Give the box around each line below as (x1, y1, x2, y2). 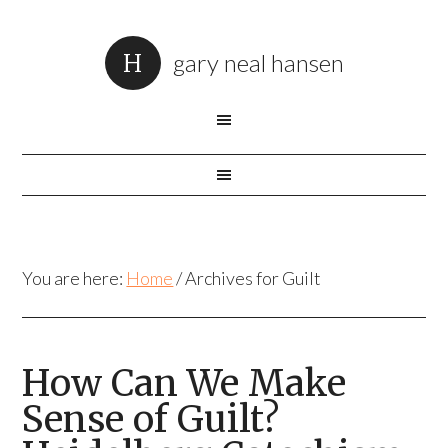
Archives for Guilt (182, 267, 322, 289)
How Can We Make (22, 361, 347, 406)
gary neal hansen (172, 48, 344, 77)
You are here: (22, 267, 127, 289)
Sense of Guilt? (22, 397, 280, 442)
